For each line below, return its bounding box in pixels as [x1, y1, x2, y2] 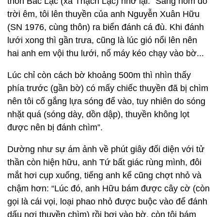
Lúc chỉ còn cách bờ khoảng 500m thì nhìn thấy [7, 70, 191, 80]
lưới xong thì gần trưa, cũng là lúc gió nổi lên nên [7, 35, 197, 45]
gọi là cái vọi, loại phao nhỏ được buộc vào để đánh [7, 197, 207, 206]
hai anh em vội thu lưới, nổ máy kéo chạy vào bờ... [7, 48, 204, 58]
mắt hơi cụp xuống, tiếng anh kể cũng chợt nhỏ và [7, 170, 201, 180]
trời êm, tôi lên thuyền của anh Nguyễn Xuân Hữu [7, 9, 200, 19]
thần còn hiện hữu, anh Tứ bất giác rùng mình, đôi [7, 157, 201, 167]
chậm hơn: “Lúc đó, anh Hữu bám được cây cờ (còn [7, 184, 210, 193]
